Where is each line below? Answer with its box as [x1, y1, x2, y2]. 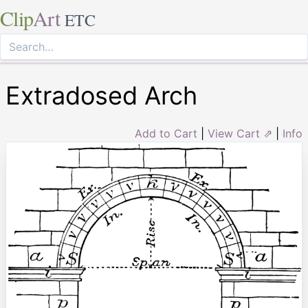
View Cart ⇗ [208, 126, 272, 140]
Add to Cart [135, 126, 197, 140]
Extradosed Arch [5, 80, 197, 111]
